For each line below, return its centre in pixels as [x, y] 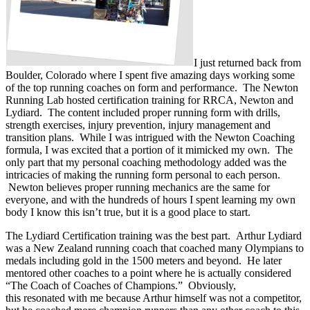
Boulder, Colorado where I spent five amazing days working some [150, 75]
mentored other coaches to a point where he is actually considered [148, 273]
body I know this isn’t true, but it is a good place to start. [128, 212]
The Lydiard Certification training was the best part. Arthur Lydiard [154, 236]
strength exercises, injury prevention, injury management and [138, 125]
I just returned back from [247, 63]
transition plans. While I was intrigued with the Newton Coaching [150, 138]
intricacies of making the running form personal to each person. [143, 175]
